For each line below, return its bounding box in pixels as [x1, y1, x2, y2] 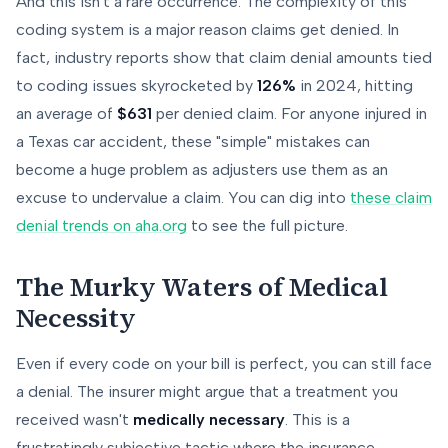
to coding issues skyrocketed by [16, 76, 257, 96]
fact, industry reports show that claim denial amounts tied [16, 48, 432, 68]
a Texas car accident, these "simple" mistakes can [16, 132, 370, 152]
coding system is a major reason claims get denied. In [16, 20, 399, 40]
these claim [350, 188, 432, 208]
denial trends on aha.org [16, 216, 187, 236]
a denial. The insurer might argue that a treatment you [16, 382, 398, 402]
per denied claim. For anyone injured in [152, 104, 427, 124]
